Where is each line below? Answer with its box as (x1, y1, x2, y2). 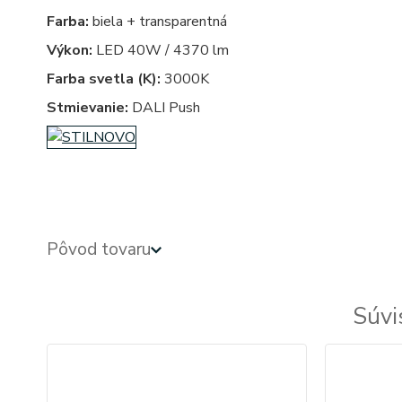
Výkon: (47, 40, 92, 61)
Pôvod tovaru (47, 238, 151, 262)
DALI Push (128, 98, 200, 118)
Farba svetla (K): (47, 69, 161, 90)
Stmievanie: (47, 98, 128, 118)
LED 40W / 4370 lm (92, 40, 229, 61)
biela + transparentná (89, 12, 227, 32)
